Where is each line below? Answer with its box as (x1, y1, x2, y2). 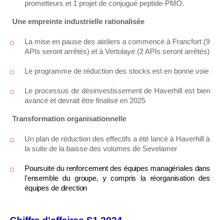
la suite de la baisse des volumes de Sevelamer (25, 145, 177, 153)
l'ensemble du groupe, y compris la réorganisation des (25, 174, 210, 183)
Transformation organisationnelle (12, 115, 126, 123)
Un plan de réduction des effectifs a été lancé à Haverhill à (25, 135, 210, 143)
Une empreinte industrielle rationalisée (12, 18, 144, 26)
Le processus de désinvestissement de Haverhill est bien (25, 87, 210, 95)
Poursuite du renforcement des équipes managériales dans (25, 165, 210, 173)
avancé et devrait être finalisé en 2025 (25, 97, 145, 105)
